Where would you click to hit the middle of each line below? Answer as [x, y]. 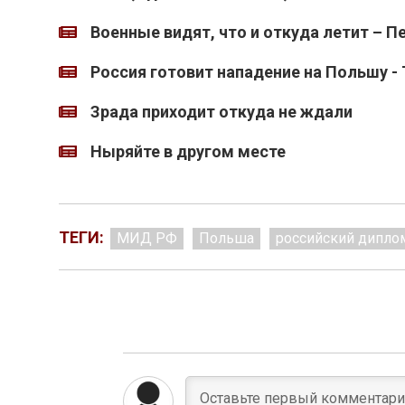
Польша [226, 238]
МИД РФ [146, 238]
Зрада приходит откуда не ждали [221, 112]
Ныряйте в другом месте [188, 151]
